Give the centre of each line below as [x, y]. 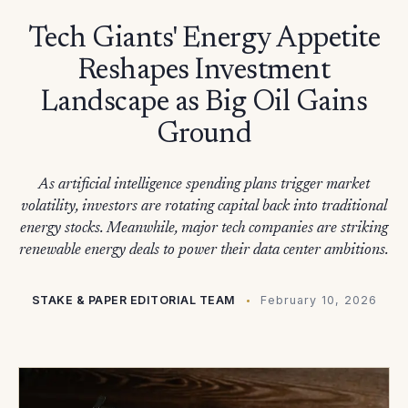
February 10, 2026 [318, 300]
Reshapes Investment [204, 71]
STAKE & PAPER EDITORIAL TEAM [133, 300]
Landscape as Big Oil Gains [204, 103]
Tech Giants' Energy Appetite [204, 39]
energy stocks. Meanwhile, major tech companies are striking [204, 229]
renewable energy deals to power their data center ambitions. [204, 251]
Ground [204, 135]
